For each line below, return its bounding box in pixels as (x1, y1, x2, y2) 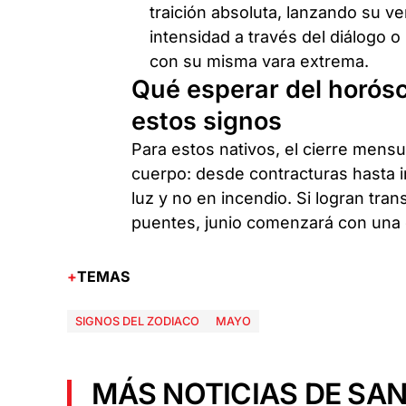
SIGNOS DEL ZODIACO (74, 314, 199, 329)
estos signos (131, 105, 283, 136)
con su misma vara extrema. (150, 51, 370, 71)
